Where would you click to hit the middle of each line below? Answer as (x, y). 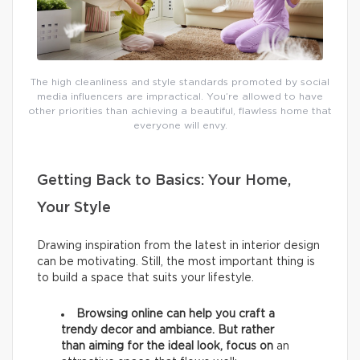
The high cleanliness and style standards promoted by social (180, 82)
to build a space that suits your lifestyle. (145, 278)
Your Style (74, 209)
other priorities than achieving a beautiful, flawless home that (180, 111)
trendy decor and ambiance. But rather (168, 331)
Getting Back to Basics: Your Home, (164, 181)
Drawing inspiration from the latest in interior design (178, 246)
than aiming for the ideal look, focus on (169, 347)
